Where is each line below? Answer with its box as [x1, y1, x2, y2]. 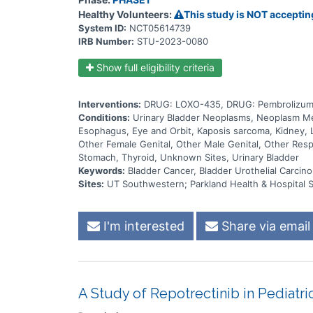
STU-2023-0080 [137, 36, 208, 47]
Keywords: [78, 165, 125, 176]
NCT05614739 [129, 22, 191, 34]
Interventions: [78, 99, 141, 110]
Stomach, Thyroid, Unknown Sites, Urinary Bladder [78, 152, 299, 163]
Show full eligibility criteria [94, 61, 214, 73]
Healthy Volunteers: [78, 8, 172, 20]
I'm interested [100, 219, 184, 233]
